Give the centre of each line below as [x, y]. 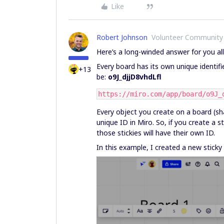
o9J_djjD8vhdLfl [135, 77]
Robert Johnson [122, 37]
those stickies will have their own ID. [156, 133]
